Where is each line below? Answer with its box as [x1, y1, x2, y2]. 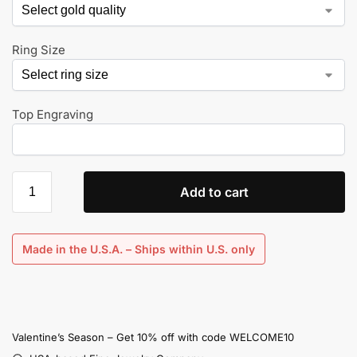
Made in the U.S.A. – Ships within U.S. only [22, 241, 255, 256]
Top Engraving [12, 107, 93, 123]
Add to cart [180, 183, 249, 200]
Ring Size [12, 42, 65, 58]
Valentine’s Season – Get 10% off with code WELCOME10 [12, 330, 294, 343]
